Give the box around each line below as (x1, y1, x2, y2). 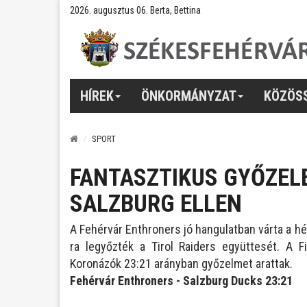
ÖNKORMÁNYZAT (141, 87, 236, 104)
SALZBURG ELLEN (70, 190, 242, 218)
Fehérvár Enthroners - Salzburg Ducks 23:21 (70, 273, 293, 288)
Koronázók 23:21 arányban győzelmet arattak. (70, 256, 293, 271)
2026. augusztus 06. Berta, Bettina (70, 5, 201, 16)
